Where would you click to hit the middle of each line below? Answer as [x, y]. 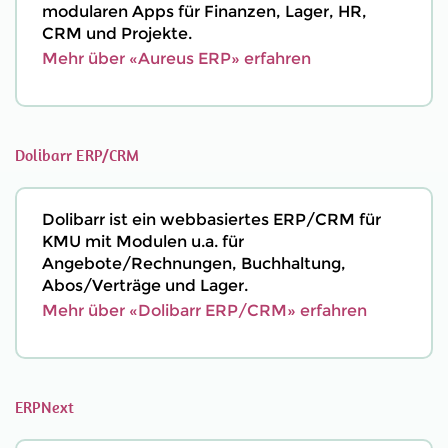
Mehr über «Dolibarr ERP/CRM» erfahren [204, 310]
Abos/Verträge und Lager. [145, 285]
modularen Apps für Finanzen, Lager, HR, [204, 11]
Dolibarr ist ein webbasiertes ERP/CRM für [211, 219]
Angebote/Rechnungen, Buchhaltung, [194, 263]
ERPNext [45, 407]
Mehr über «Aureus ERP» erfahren [176, 58]
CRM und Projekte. [117, 33]
